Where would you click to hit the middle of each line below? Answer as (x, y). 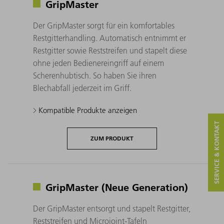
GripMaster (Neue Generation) (117, 187)
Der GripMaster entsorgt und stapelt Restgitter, (112, 208)
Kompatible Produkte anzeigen (87, 110)
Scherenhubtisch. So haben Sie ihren (95, 75)
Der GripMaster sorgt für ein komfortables (104, 25)
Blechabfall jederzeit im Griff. (82, 88)
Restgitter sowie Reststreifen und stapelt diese (110, 50)
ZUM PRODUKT (112, 138)
